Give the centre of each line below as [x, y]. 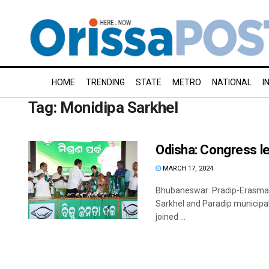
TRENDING [105, 82]
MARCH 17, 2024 [187, 168]
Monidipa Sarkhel [119, 107]
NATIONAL [232, 82]
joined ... [171, 217]
